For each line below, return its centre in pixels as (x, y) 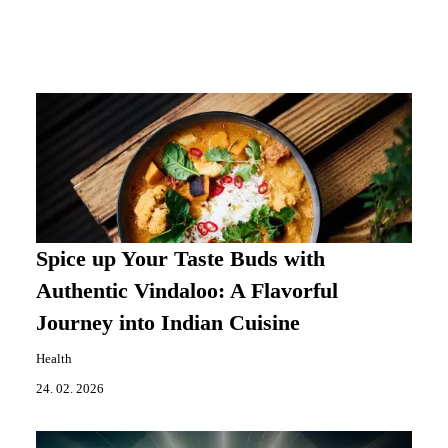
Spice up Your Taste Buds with (180, 259)
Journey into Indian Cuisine (168, 323)
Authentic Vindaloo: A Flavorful (187, 291)
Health (54, 359)
